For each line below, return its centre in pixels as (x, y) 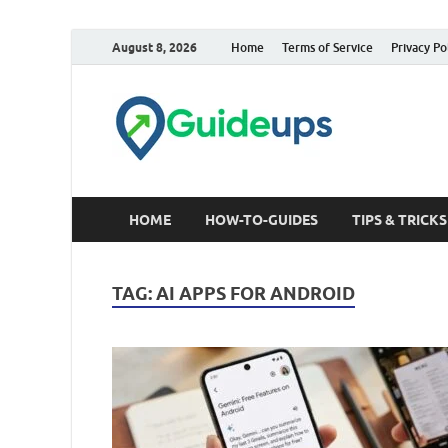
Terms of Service (327, 47)
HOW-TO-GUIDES (261, 219)
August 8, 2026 (154, 47)
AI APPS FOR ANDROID (255, 293)
